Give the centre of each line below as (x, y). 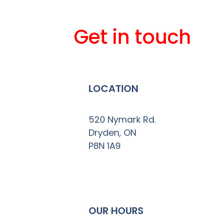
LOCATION (113, 88)
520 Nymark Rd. (122, 119)
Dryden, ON (112, 132)
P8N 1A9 (105, 145)
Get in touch (133, 37)
